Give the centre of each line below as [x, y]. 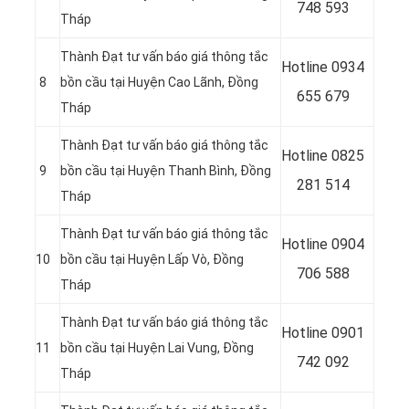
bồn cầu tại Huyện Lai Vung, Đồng [157, 348]
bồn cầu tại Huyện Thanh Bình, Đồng [166, 171]
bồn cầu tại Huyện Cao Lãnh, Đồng [159, 83]
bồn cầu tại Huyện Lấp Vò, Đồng [152, 260]
